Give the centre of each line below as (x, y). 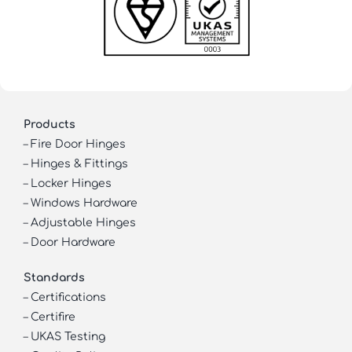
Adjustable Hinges (83, 223)
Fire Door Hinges (78, 145)
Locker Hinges (71, 184)
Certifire (53, 317)
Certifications (68, 298)
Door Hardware (73, 243)
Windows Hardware (84, 203)
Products (49, 125)
